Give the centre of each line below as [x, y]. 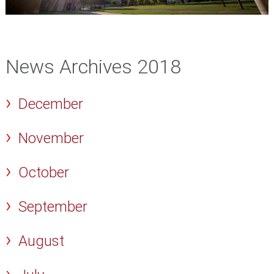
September [53, 207]
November [51, 139]
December [51, 104]
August [42, 241]
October [44, 173]
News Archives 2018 [93, 66]
